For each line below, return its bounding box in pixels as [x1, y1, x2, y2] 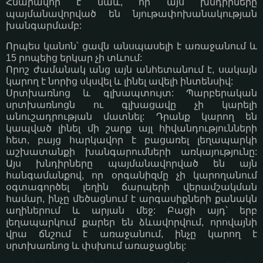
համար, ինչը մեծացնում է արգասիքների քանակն [6, 194, 257, 204]
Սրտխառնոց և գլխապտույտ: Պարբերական [6, 88, 257, 99]
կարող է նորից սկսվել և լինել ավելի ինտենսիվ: [6, 76, 233, 87]
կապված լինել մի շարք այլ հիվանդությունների [6, 123, 257, 134]
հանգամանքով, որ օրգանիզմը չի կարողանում [6, 170, 257, 181]
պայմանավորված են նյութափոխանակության [6, 8, 257, 19]
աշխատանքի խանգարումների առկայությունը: [6, 147, 257, 157]
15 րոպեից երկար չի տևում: [6, 53, 142, 63]
